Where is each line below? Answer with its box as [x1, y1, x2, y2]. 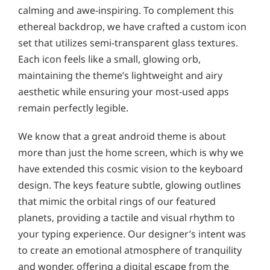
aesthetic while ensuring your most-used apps [18, 85, 229, 99]
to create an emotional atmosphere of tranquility [18, 243, 242, 257]
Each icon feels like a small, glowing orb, [18, 52, 201, 66]
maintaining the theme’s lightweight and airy [18, 69, 222, 83]
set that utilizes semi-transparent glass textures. [18, 36, 238, 50]
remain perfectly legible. [18, 101, 128, 115]
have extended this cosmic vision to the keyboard [18, 162, 243, 176]
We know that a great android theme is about [18, 130, 226, 143]
